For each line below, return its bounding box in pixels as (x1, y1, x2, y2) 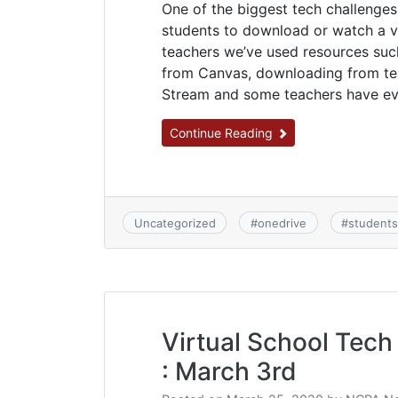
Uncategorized (133, 215, 216, 230)
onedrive (257, 215, 306, 230)
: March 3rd (162, 355, 297, 386)
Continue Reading (170, 125, 276, 141)
